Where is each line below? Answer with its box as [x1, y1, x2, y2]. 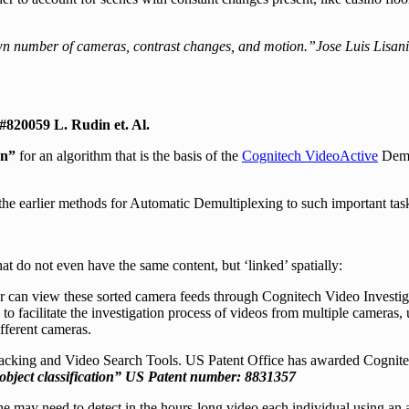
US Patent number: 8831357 [125, 369, 296, 385]
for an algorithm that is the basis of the [19, 148, 242, 164]
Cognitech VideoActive [242, 148, 378, 164]
